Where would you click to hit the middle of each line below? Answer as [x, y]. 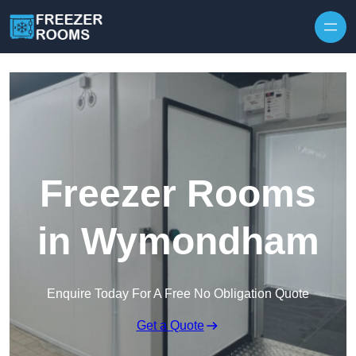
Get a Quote [170, 326]
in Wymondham [178, 242]
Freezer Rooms [178, 194]
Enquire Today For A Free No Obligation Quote [178, 294]
